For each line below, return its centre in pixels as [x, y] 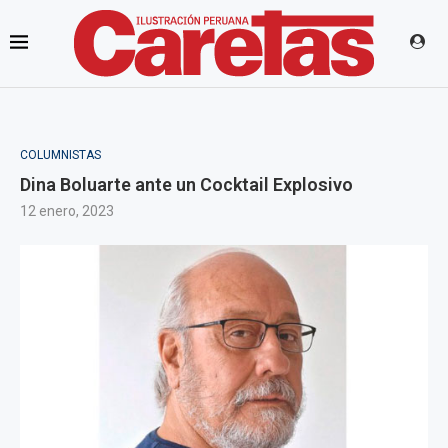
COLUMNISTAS [60, 155]
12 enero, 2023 [67, 211]
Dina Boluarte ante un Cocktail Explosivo [186, 184]
